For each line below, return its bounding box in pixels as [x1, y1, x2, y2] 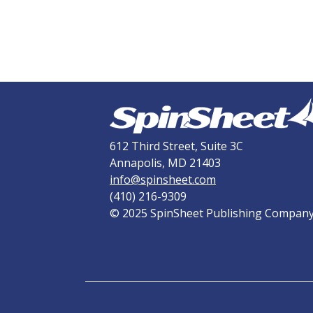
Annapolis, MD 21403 [110, 155, 221, 171]
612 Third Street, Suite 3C [110, 138, 243, 154]
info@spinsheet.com [110, 172, 216, 188]
